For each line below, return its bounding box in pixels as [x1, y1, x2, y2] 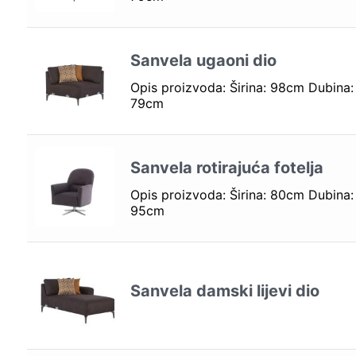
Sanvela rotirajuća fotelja [130, 157, 323, 177]
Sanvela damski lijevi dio [130, 281, 319, 300]
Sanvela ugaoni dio [130, 50, 277, 70]
